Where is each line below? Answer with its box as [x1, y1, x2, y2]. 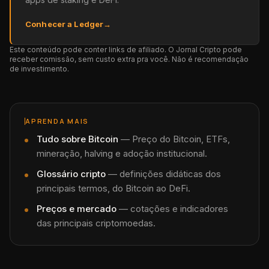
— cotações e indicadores [116, 203, 228, 214]
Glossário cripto [37, 168, 106, 180]
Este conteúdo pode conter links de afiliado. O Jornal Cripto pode [10, 45, 242, 54]
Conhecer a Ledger [25, 19, 104, 29]
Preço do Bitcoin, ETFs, [132, 133, 230, 145]
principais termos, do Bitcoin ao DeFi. [37, 183, 190, 194]
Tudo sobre [37, 133, 88, 145]
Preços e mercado [37, 203, 116, 214]
